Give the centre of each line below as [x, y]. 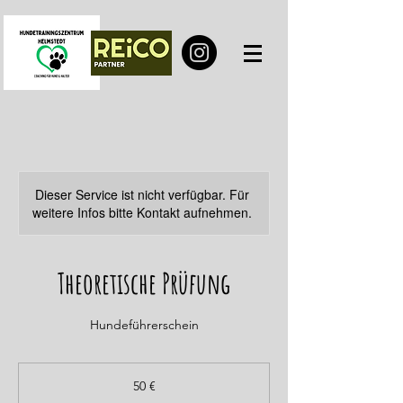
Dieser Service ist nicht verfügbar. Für [142, 194]
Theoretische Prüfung [144, 283]
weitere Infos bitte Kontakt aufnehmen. [142, 212]
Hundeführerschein [144, 325]
